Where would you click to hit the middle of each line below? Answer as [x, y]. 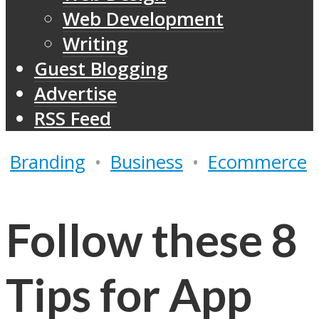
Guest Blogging [101, 69]
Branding [48, 162]
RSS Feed [73, 119]
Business [147, 162]
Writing [95, 44]
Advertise [75, 94]
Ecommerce [257, 162]
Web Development [143, 19]
